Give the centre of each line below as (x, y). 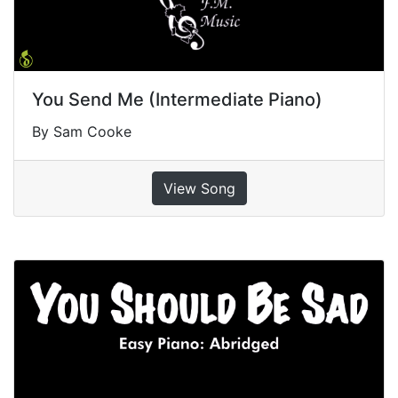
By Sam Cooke (82, 132)
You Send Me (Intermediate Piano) (177, 100)
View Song (199, 189)
